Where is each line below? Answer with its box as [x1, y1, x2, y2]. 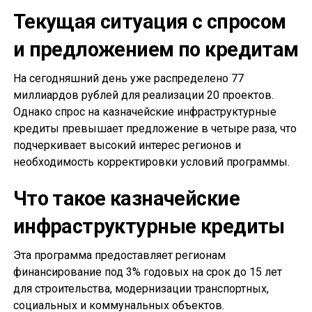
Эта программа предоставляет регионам [13, 249, 226, 263]
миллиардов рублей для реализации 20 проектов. [13, 88, 274, 102]
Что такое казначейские [13, 187, 240, 211]
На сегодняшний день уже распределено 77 [13, 72, 244, 86]
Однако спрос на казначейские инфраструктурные [13, 105, 276, 119]
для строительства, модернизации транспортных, [13, 282, 269, 296]
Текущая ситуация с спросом [13, 10, 286, 34]
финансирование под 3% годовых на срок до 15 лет [13, 265, 282, 279]
